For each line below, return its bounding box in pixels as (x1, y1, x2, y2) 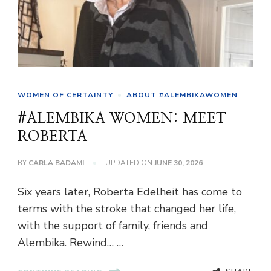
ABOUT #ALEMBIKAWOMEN (126, 90, 238, 100)
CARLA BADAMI (28, 158, 84, 168)
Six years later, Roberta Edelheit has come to (18, 184, 242, 200)
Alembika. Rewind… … (18, 235, 123, 250)
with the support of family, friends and (18, 218, 208, 233)
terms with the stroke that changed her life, (18, 201, 236, 217)
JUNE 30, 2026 (154, 158, 203, 168)
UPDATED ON (105, 158, 154, 168)
